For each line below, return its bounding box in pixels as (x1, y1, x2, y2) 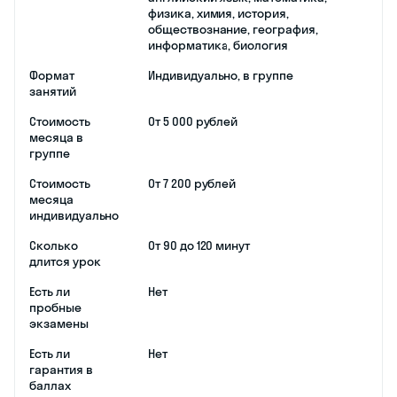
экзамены (29, 315, 89, 331)
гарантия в (29, 361, 93, 378)
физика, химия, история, (148, 4, 289, 21)
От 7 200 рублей (148, 175, 237, 191)
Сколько (29, 237, 78, 253)
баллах (29, 377, 71, 393)
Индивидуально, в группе (148, 66, 293, 83)
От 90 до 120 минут (148, 237, 251, 253)
